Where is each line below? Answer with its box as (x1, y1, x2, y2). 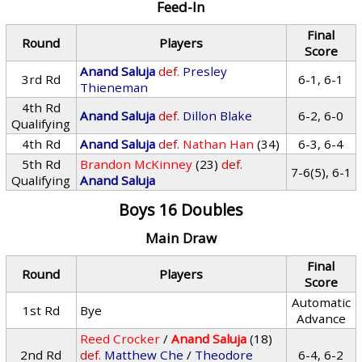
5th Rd (21, 156, 61, 172)
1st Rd (22, 302, 60, 318)
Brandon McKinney (80, 156, 193, 172)
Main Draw (145, 229, 217, 247)
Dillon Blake (183, 107, 253, 124)
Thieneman (80, 79, 149, 95)
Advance (296, 310, 346, 326)
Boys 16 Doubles (118, 199, 243, 221)
